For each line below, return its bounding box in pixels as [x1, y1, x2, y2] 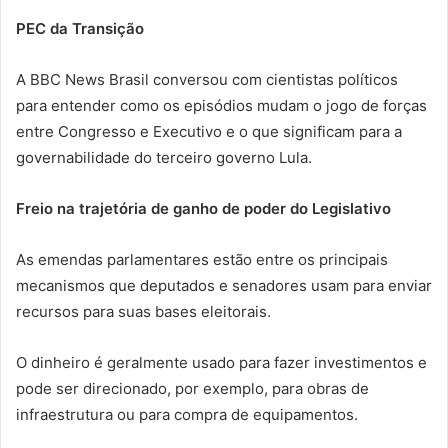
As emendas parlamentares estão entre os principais [16, 249, 388, 269]
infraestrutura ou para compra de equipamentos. [16, 404, 358, 424]
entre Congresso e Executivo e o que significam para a [16, 121, 402, 141]
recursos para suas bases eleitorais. [16, 301, 271, 321]
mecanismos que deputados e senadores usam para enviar [16, 275, 432, 295]
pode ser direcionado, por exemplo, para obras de [16, 378, 369, 398]
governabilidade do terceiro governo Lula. [16, 147, 312, 167]
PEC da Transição [16, 18, 144, 38]
